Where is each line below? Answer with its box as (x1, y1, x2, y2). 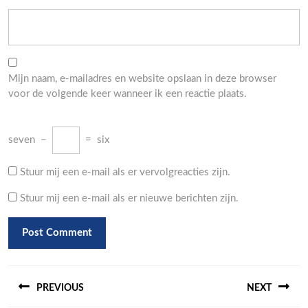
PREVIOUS (36, 283, 84, 294)
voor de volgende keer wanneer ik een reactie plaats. (8, 89, 247, 99)
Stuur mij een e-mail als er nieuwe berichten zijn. (20, 193, 239, 203)
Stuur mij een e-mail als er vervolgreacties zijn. (20, 167, 230, 177)
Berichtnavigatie (8, 263, 143, 282)
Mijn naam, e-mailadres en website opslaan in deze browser (8, 74, 276, 84)
